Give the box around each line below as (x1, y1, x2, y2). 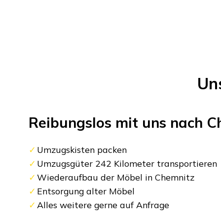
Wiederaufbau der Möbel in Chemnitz (37, 171, 195, 183)
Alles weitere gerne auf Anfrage (37, 199, 170, 210)
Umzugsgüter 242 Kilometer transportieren (37, 157, 218, 169)
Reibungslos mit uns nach (28, 113, 207, 131)
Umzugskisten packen (37, 144, 127, 155)
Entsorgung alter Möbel (37, 185, 135, 196)
